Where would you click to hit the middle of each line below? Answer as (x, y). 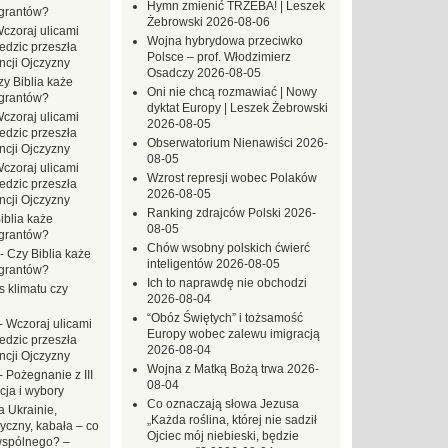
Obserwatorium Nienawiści (220, 143)
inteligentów (180, 264)
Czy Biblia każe (49, 254)
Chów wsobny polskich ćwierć (228, 248)
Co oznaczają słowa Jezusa (223, 404)
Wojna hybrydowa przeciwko (225, 41)
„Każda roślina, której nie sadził (232, 420)
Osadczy (170, 73)
